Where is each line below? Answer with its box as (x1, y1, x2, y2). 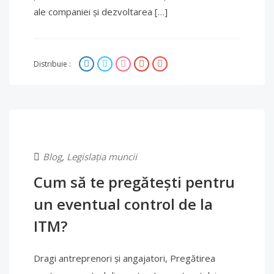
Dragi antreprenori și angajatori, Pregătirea (34, 252, 215, 264)
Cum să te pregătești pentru (34, 172, 235, 192)
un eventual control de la (34, 194, 213, 214)
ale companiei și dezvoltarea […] (34, 6, 168, 18)
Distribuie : (34, 59, 73, 69)
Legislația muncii (67, 150, 137, 163)
